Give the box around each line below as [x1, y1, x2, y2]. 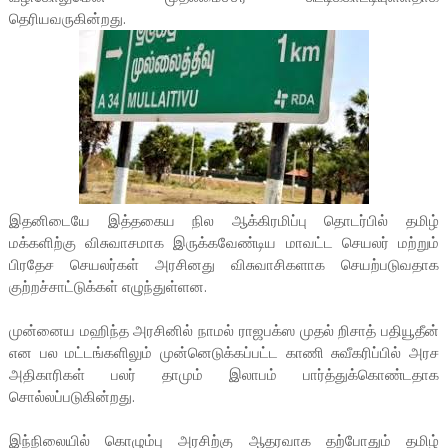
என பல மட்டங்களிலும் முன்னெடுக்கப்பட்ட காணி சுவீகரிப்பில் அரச [8, 343, 440, 364]
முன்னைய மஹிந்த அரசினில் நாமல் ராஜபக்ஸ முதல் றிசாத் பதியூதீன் [8, 321, 440, 342]
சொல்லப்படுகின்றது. [8, 387, 135, 408]
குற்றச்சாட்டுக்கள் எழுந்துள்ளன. [8, 277, 207, 298]
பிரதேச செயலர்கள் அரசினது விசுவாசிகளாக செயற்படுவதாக [8, 255, 440, 276]
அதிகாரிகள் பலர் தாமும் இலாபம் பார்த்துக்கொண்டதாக [8, 365, 440, 386]
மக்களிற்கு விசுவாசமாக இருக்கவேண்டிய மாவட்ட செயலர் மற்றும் [8, 233, 440, 254]
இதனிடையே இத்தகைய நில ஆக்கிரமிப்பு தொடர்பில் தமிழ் [8, 211, 440, 232]
